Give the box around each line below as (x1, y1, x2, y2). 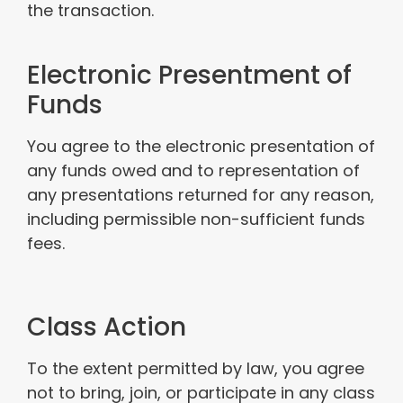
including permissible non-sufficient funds (27, 207, 365, 230)
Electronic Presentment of (27, 57, 352, 93)
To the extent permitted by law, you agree (27, 357, 364, 381)
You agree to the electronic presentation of (27, 134, 375, 157)
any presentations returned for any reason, (27, 183, 374, 206)
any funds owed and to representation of (27, 158, 360, 182)
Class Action (27, 309, 186, 345)
